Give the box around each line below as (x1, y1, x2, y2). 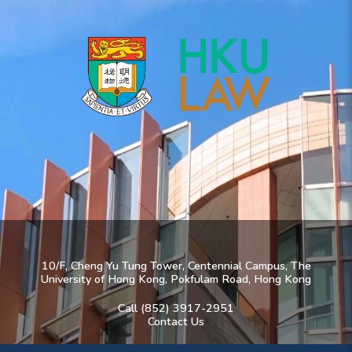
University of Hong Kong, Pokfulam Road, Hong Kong (41, 270, 311, 287)
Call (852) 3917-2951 (118, 299, 234, 316)
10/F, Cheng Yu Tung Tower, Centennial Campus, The (41, 257, 311, 273)
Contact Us (148, 313, 204, 329)
